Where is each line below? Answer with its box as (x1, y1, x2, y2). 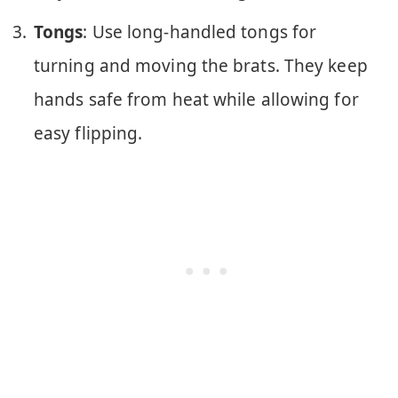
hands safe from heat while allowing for (34, 87, 359, 111)
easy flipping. (34, 121, 143, 145)
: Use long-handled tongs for (83, 20, 317, 44)
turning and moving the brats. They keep (34, 53, 368, 77)
